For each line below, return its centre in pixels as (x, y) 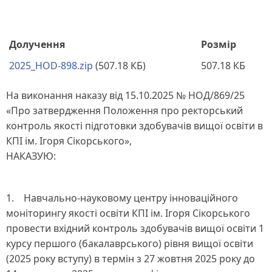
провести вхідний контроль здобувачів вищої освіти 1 (135, 229)
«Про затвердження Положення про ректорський (124, 111)
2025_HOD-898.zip (51, 66)
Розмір (219, 44)
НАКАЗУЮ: (31, 156)
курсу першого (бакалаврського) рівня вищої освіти (130, 244)
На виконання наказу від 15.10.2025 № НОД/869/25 (125, 96)
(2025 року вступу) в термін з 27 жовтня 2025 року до (131, 259)
